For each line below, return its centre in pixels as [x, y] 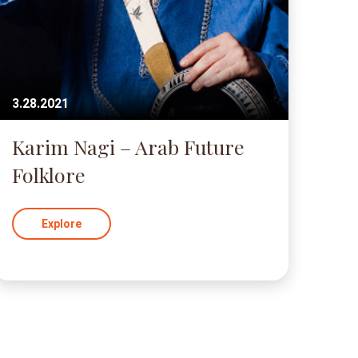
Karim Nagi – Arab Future [128, 147]
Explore [61, 224]
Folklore [48, 175]
